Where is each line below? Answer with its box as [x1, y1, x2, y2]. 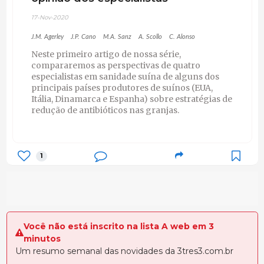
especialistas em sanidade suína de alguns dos [31, 71, 219, 82]
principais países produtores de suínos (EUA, [31, 82, 213, 93]
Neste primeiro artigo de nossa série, [31, 48, 181, 60]
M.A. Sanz [103, 33, 131, 40]
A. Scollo [138, 33, 162, 40]
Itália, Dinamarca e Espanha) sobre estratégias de [31, 93, 232, 104]
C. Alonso [169, 33, 195, 40]
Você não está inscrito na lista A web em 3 [23, 221, 214, 232]
